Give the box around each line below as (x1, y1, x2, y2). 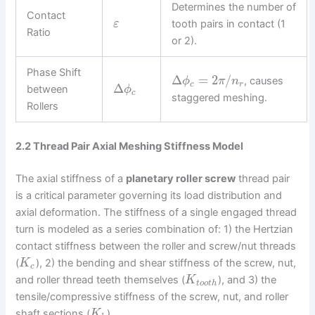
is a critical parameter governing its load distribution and (15, 188, 283, 202)
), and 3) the (217, 273, 276, 286)
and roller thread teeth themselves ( (15, 273, 186, 286)
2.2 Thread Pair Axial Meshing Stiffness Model (15, 139, 244, 153)
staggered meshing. (172, 91, 268, 105)
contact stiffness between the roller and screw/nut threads (15, 239, 297, 252)
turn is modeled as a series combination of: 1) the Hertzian (15, 222, 294, 236)
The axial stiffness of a (15, 172, 127, 185)
